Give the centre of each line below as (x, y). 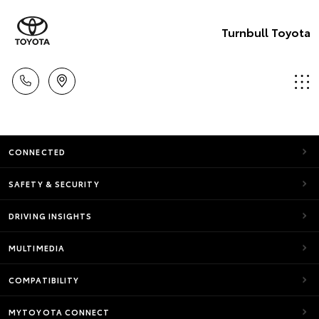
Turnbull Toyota (266, 31)
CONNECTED (37, 152)
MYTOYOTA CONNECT (59, 312)
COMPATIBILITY (44, 280)
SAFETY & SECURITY (54, 184)
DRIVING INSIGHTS (51, 216)
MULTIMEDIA (37, 248)
